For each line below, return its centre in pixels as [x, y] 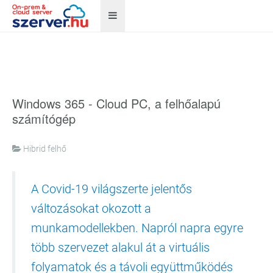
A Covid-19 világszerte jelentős [112, 189]
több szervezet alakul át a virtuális [120, 247]
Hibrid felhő [45, 149]
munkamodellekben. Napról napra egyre [137, 228]
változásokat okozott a [91, 208]
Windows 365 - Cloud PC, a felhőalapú [116, 103]
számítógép [44, 119]
